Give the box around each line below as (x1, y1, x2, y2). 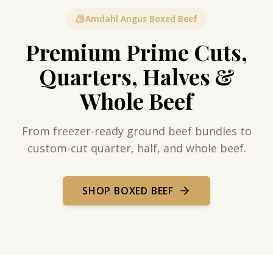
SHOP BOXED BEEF (82, 184, 174, 197)
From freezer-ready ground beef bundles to (21, 124, 252, 138)
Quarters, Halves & (38, 62, 235, 91)
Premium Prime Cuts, (26, 37, 247, 66)
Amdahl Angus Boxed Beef (85, 13, 197, 24)
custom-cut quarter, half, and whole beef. (27, 141, 246, 155)
